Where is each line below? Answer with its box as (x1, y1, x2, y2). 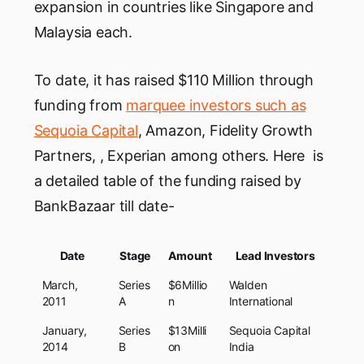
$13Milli (167, 323, 207, 337)
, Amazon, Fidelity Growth (137, 121, 314, 139)
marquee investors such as (126, 96, 306, 114)
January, (41, 323, 88, 337)
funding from (33, 96, 127, 114)
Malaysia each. (33, 23, 133, 41)
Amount (168, 248, 213, 262)
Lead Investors (235, 248, 315, 262)
